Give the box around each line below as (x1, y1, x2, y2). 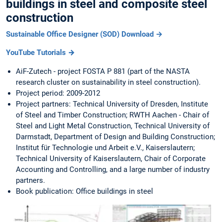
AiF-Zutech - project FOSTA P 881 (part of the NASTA (16, 66, 190, 76)
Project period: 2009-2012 (16, 88, 100, 98)
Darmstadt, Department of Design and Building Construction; (16, 132, 215, 141)
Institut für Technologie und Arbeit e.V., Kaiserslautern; (16, 143, 195, 152)
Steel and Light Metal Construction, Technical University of (16, 121, 210, 130)
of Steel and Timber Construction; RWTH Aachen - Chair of (16, 110, 209, 119)
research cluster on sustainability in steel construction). (16, 77, 201, 87)
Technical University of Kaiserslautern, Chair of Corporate (16, 154, 206, 163)
